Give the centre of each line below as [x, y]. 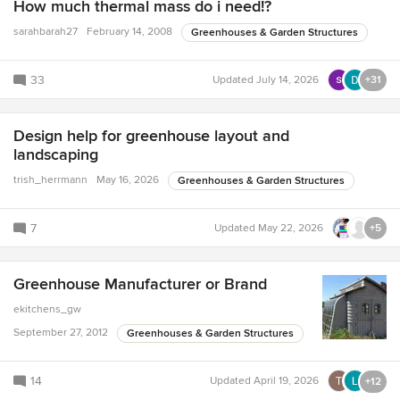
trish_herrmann [50, 180]
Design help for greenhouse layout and [151, 136]
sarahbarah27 [46, 32]
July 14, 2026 [287, 80]
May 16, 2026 [128, 180]
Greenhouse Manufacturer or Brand [140, 284]
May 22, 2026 [291, 229]
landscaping [56, 155]
